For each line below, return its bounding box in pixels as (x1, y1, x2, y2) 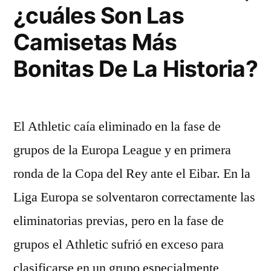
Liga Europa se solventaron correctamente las (13, 189, 255, 206)
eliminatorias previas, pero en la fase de (13, 212, 224, 229)
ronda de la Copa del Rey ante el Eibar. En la (13, 165, 250, 182)
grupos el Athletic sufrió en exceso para (13, 236, 224, 253)
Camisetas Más (13, 28, 177, 56)
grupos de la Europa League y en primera (13, 142, 231, 158)
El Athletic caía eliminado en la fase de (13, 118, 221, 135)
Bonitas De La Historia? (13, 55, 258, 82)
